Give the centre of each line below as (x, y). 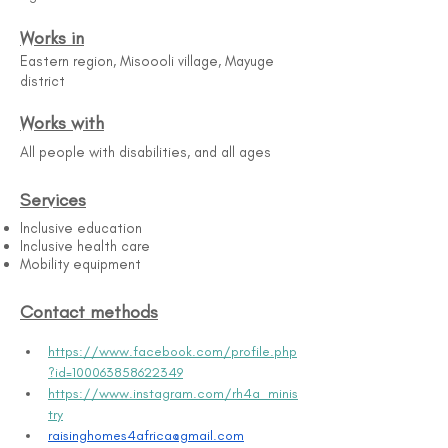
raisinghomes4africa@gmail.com (146, 435)
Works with (62, 123)
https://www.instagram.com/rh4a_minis (173, 393)
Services (53, 200)
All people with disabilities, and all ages (145, 152)
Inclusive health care (85, 246)
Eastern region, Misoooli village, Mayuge (147, 61)
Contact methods (89, 312)
